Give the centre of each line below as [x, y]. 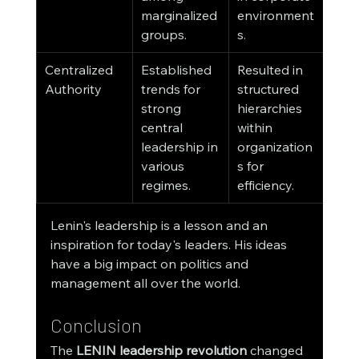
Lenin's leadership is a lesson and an [160, 226]
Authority [73, 89]
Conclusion [96, 325]
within [256, 128]
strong [162, 109]
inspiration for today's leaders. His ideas [170, 245]
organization [274, 147]
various [164, 166]
